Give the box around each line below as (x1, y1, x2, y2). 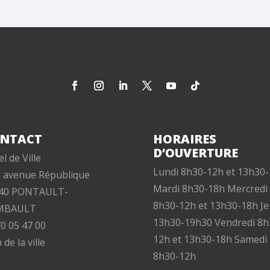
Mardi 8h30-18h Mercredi (152, 182, 268, 196)
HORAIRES (152, 131, 216, 148)
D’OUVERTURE (152, 145, 238, 162)
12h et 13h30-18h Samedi (152, 233, 267, 246)
